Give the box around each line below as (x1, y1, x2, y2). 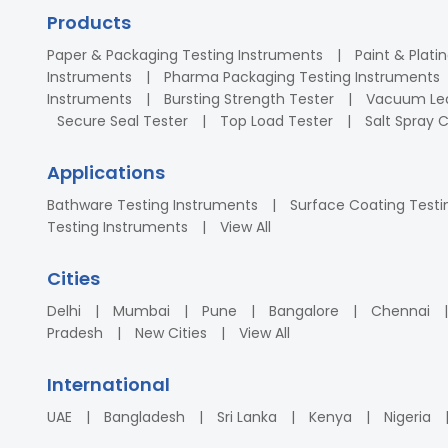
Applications (47, 159, 165, 185)
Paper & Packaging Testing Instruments (47, 44, 323, 65)
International (47, 371, 170, 397)
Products (47, 9, 131, 35)
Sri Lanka (217, 406, 277, 427)
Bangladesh (104, 406, 185, 427)
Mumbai (113, 300, 170, 321)
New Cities (135, 322, 207, 343)
